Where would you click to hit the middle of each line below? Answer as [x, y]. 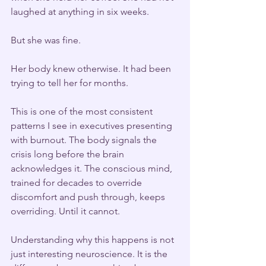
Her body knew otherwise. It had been [92, 68]
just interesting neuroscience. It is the [90, 254]
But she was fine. [46, 40]
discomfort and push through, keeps [89, 197]
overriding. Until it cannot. [65, 211]
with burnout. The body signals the [85, 140]
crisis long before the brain [69, 154]
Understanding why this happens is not [94, 239]
